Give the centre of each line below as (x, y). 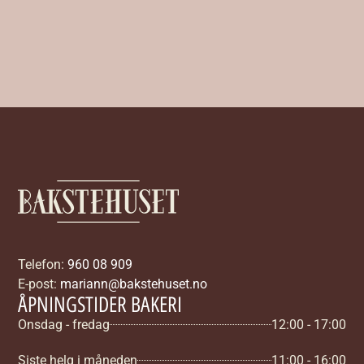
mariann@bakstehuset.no (134, 284)
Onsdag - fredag (64, 324)
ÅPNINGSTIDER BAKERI (100, 304)
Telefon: (43, 264)
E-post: (39, 284)
